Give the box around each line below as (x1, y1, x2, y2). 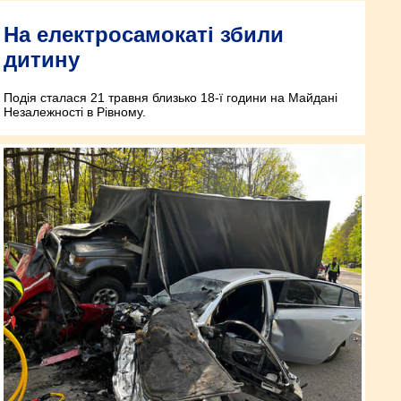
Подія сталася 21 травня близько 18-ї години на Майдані (4, 90, 337, 105)
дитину (4, 47, 80, 72)
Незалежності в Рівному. (4, 104, 146, 119)
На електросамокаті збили (4, 21, 284, 47)
